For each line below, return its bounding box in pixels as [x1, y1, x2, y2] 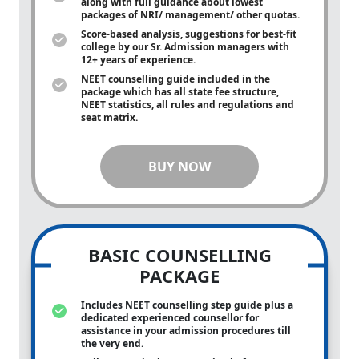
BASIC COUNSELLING [87, 243, 272, 267]
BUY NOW [148, 158, 211, 175]
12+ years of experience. [81, 53, 198, 67]
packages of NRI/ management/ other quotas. [81, 8, 302, 22]
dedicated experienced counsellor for [81, 311, 259, 325]
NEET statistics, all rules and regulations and [81, 98, 294, 111]
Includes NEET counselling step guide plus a [81, 298, 293, 312]
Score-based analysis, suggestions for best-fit [81, 27, 296, 41]
